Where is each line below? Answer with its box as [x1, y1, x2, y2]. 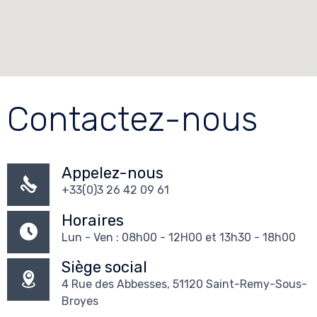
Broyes [62, 294, 99, 308]
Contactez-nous [7, 99, 258, 140]
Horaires [62, 210, 125, 230]
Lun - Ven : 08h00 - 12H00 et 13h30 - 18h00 [62, 230, 296, 244]
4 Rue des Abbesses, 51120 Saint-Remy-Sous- [62, 277, 308, 291]
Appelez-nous [62, 163, 164, 183]
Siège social [62, 257, 148, 277]
